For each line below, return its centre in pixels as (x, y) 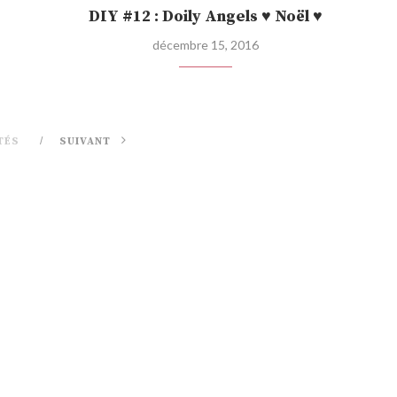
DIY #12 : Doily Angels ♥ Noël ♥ (205, 17)
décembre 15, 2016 (205, 45)
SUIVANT (86, 142)
